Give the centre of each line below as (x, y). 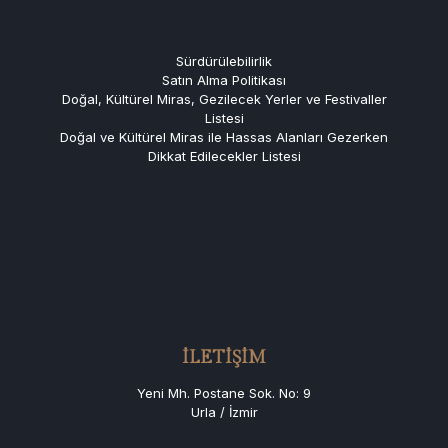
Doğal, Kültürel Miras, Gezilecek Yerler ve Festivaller (224, 99)
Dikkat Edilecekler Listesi (224, 156)
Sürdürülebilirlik (224, 61)
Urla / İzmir (224, 412)
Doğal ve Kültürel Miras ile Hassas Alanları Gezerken (224, 137)
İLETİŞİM (224, 358)
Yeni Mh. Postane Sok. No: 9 (224, 393)
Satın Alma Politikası (224, 80)
